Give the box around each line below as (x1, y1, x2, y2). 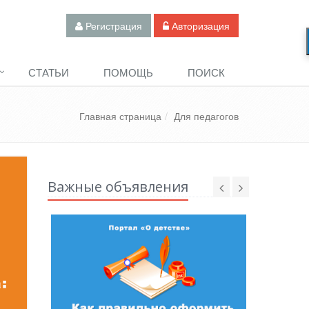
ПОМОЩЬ (103, 65, 153, 79)
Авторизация (169, 19, 230, 32)
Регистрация (83, 19, 142, 32)
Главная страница (79, 109, 161, 123)
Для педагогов (174, 109, 239, 123)
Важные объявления (47, 177, 188, 196)
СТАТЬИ (28, 65, 69, 79)
